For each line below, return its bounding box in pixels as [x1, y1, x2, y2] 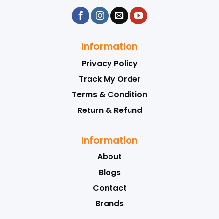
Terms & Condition [72, 88, 147, 100]
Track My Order [78, 73, 141, 85]
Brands [95, 198, 124, 210]
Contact [92, 182, 127, 194]
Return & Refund [77, 104, 142, 116]
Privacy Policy [81, 57, 138, 69]
